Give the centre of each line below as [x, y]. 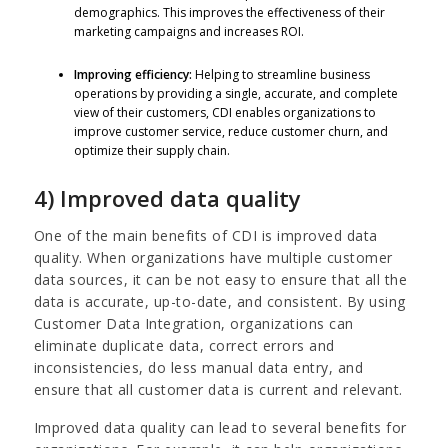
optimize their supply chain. [151, 150]
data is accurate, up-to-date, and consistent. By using [219, 301]
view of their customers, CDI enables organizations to [224, 112]
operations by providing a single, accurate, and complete [235, 93]
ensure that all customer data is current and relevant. [218, 389]
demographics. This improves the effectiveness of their [229, 12]
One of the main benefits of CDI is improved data [205, 235]
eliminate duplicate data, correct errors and [184, 345]
